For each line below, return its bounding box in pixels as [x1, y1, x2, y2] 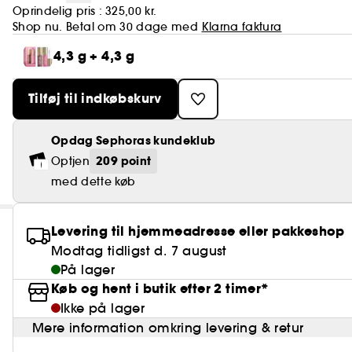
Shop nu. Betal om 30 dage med [13, 20, 202, 34]
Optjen [51, 154, 90, 168]
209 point [96, 153, 152, 169]
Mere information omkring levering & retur [32, 320, 304, 335]
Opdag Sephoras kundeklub [51, 133, 216, 148]
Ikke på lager [60, 300, 145, 316]
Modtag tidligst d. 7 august [51, 243, 227, 258]
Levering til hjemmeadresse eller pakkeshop [51, 222, 345, 240]
